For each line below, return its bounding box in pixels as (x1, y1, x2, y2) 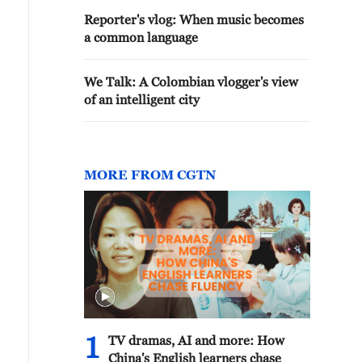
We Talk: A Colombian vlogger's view (84, 74, 298, 89)
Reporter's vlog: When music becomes (84, 12, 304, 27)
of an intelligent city (84, 92, 200, 107)
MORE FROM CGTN (84, 167, 216, 182)
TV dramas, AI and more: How (108, 333, 284, 347)
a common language (84, 30, 198, 44)
